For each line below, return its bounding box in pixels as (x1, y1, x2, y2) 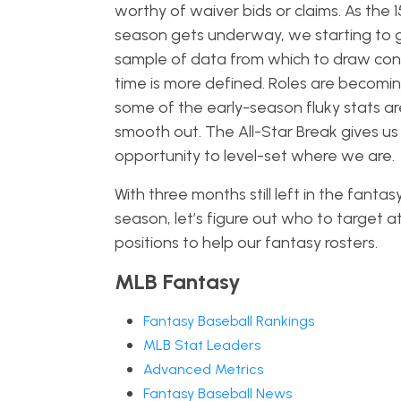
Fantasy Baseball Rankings (142, 312, 314, 329)
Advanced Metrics (142, 361, 263, 378)
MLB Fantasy (114, 269, 241, 294)
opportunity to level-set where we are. (114, 146, 398, 166)
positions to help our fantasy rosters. (114, 233, 378, 252)
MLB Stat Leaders (142, 337, 260, 354)
